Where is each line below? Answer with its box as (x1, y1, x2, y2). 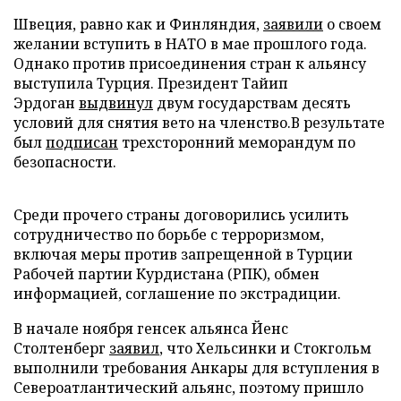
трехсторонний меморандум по (118, 132, 355, 152)
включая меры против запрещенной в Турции (13, 244, 353, 264)
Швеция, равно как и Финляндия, (13, 14, 263, 34)
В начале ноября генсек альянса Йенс (13, 319, 288, 338)
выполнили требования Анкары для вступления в (13, 358, 380, 378)
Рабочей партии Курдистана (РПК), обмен (13, 264, 320, 284)
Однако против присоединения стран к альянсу (13, 54, 366, 73)
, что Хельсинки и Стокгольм (159, 338, 371, 358)
